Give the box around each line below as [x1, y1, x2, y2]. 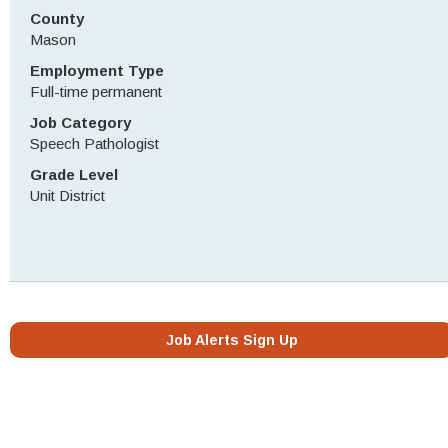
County [30, 10, 84, 27]
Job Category [30, 114, 131, 131]
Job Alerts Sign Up [165, 332, 298, 348]
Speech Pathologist [30, 135, 159, 152]
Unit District [30, 187, 105, 204]
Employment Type [30, 62, 164, 79]
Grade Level [30, 166, 118, 183]
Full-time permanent [30, 83, 162, 100]
